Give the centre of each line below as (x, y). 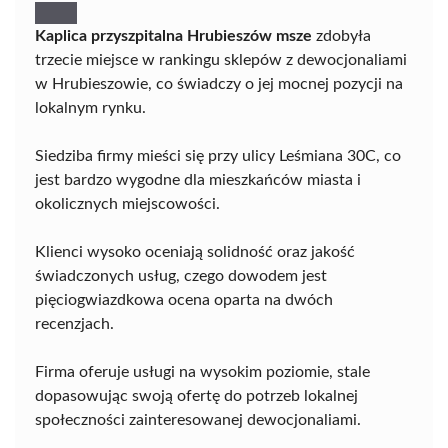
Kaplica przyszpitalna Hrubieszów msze (173, 35)
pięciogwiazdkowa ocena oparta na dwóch (184, 299)
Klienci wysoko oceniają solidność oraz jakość (195, 251)
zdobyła (341, 35)
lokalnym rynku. (90, 107)
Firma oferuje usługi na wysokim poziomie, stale (202, 371)
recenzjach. (74, 323)
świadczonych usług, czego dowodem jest (181, 275)
